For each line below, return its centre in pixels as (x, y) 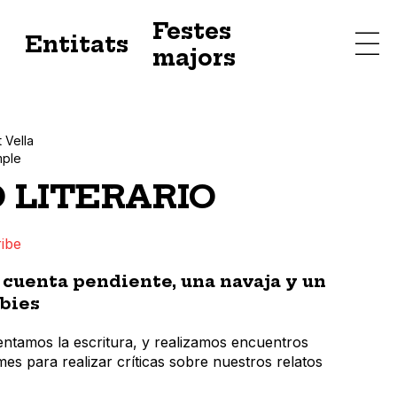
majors (194, 58)
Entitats (76, 44)
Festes (191, 31)
